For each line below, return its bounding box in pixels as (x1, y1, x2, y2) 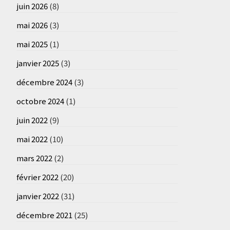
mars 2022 (16, 152, 52, 163)
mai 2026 (16, 19, 48, 30)
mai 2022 (16, 133, 48, 144)
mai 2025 (16, 38, 48, 49)
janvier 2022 (16, 190, 59, 201)
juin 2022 (16, 114, 48, 125)
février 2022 (16, 171, 59, 182)
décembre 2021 (16, 209, 72, 220)
